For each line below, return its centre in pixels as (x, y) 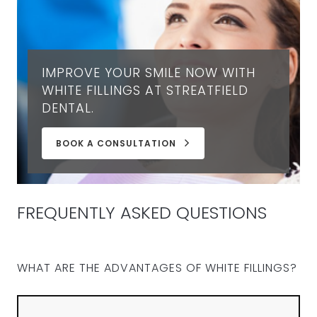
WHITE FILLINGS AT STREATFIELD (145, 90)
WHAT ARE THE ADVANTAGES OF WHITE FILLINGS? (157, 268)
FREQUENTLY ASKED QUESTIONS (142, 213)
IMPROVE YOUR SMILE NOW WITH (148, 73)
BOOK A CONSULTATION (116, 143)
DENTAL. (68, 108)
